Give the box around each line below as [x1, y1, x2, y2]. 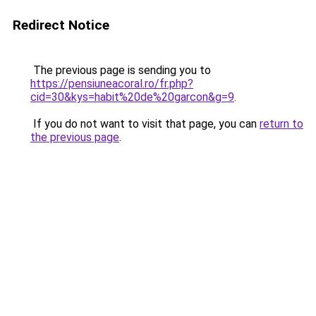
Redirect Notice [13, 17, 109, 33]
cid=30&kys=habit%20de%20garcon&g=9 [30, 90, 234, 104]
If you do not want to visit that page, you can [30, 117, 260, 130]
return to [260, 117, 303, 130]
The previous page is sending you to [30, 63, 211, 77]
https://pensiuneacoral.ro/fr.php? [30, 77, 193, 90]
